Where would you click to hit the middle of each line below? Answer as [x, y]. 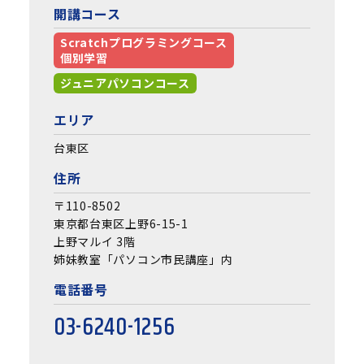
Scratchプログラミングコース [143, 43]
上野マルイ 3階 [94, 242]
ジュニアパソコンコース [125, 83]
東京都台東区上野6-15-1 [121, 224]
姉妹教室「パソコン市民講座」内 [143, 260]
